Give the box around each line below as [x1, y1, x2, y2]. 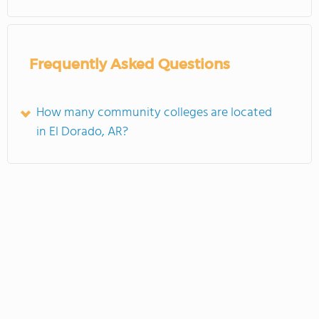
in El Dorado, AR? [36, 122, 128, 142]
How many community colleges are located [36, 103, 272, 123]
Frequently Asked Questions [29, 56, 230, 73]
